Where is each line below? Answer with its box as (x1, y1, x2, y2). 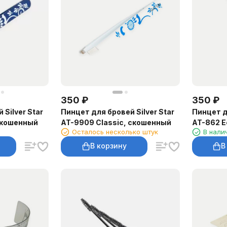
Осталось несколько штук (71, 127, 158, 136)
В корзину (90, 141, 127, 150)
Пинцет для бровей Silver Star (60, 107, 174, 116)
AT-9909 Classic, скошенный (60, 118, 171, 127)
